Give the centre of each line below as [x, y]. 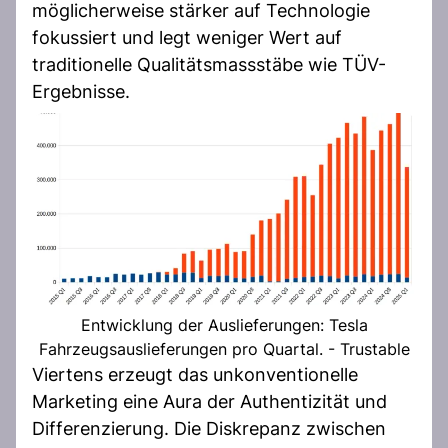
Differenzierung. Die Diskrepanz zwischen [209, 428]
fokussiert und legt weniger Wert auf [187, 37]
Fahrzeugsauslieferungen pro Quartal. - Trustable [224, 348]
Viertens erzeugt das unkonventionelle [195, 374]
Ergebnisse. [81, 91]
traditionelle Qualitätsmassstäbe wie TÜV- [209, 64]
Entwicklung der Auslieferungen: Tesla [224, 324]
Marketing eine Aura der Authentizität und [209, 401]
